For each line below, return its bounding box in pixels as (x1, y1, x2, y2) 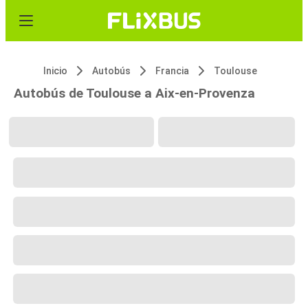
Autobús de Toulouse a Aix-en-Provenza (14, 85, 255, 101)
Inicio (43, 65, 67, 76)
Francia (155, 65, 189, 76)
